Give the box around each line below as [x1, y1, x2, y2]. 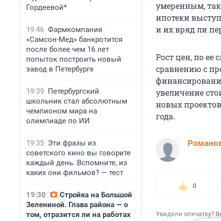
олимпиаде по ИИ [26, 116, 90, 125]
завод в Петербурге [26, 65, 94, 74]
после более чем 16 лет [26, 45, 109, 54]
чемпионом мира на [26, 107, 97, 115]
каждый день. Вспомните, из [26, 158, 127, 167]
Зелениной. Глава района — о [26, 200, 128, 209]
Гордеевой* [26, 3, 67, 12]
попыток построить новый [26, 55, 121, 64]
